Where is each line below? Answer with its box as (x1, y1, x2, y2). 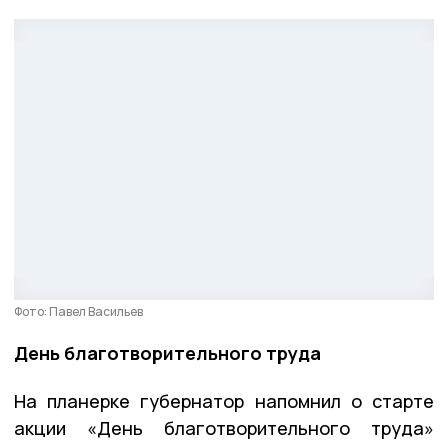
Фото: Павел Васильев (14, 302, 143, 320)
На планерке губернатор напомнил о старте (14, 388, 434, 413)
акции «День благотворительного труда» (14, 415, 434, 440)
